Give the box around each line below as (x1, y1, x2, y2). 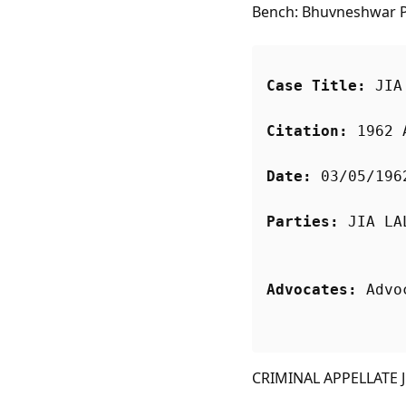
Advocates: (266, 281, 357, 299)
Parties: (266, 213, 339, 231)
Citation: (266, 122, 348, 140)
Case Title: (266, 77, 366, 95)
